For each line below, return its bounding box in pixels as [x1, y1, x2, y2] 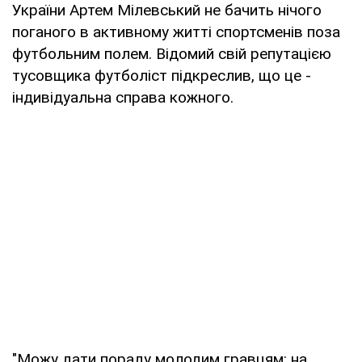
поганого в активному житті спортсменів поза [12, 22, 340, 41]
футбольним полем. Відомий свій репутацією [12, 44, 331, 63]
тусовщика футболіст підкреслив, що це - [12, 65, 311, 85]
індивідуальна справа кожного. [12, 87, 234, 107]
